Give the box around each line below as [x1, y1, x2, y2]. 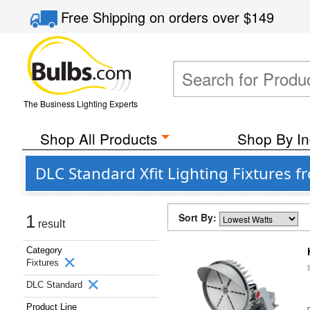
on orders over [149, 7, 244, 27]
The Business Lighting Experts [23, 98, 138, 109]
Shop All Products [39, 128, 157, 149]
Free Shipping [61, 7, 150, 27]
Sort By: [179, 210, 219, 224]
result [35, 218, 65, 230]
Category [26, 245, 62, 255]
